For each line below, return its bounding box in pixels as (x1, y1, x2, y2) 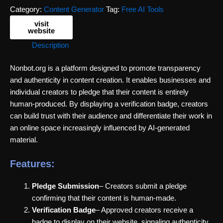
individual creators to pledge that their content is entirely (10, 88, 189, 96)
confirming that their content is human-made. (31, 194, 176, 202)
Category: (10, 5, 44, 13)
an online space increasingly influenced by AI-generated (10, 123, 190, 132)
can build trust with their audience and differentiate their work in (10, 111, 212, 120)
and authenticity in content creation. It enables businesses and (10, 76, 211, 84)
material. (10, 135, 38, 144)
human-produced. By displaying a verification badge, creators (10, 100, 208, 108)
